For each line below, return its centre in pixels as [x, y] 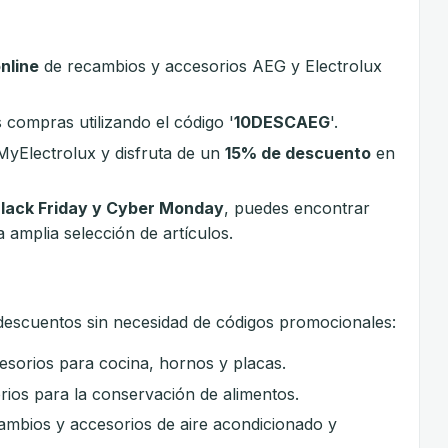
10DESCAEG [282, 121]
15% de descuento [298, 152]
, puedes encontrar [297, 208]
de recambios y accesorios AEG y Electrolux [211, 66]
